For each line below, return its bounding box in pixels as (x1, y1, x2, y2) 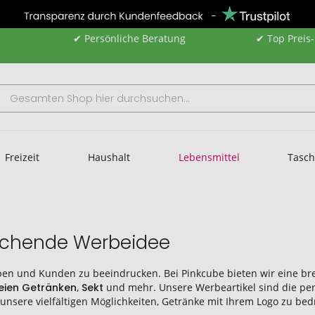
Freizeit (5, 150, 40, 164)
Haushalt (88, 150, 130, 164)
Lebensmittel (178, 150, 240, 164)
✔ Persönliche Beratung (72, 32, 186, 45)
